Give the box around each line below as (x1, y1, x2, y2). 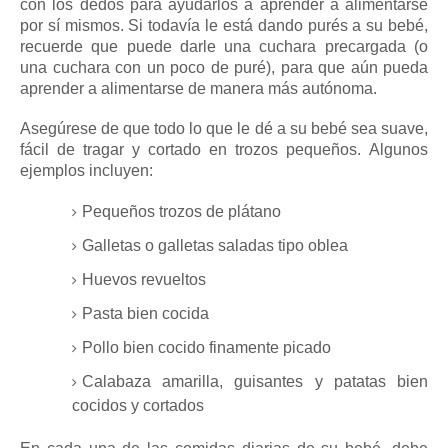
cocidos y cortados (72, 396, 204, 414)
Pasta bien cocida (82, 304, 209, 322)
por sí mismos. (20, 16, 129, 34)
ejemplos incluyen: (20, 161, 153, 179)
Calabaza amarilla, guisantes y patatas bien (82, 372, 428, 390)
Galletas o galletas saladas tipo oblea (82, 236, 348, 254)
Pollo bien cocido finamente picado (82, 338, 331, 356)
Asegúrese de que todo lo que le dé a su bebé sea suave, (20, 119, 428, 137)
